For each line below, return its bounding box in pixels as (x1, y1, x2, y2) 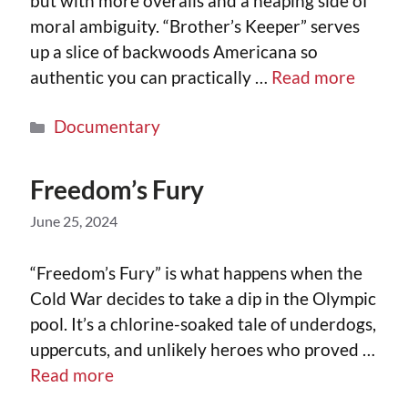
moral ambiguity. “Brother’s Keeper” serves (30, 15, 360, 37)
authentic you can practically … (30, 66, 271, 88)
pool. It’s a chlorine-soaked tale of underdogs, (30, 312, 376, 334)
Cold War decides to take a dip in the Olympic (30, 287, 376, 309)
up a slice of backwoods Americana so (30, 41, 318, 63)
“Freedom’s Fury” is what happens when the (30, 261, 362, 283)
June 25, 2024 (30, 212, 117, 230)
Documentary (53, 116, 160, 138)
